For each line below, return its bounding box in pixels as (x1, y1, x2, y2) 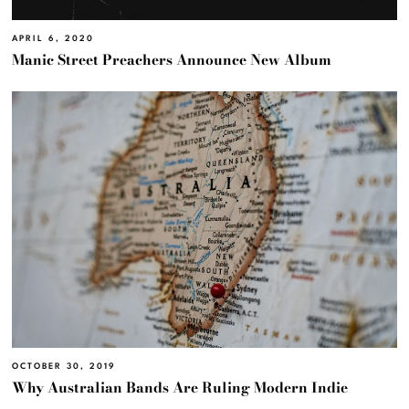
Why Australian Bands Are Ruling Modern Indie (12, 376, 349, 398)
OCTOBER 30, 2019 (12, 362, 117, 371)
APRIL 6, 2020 (12, 34, 95, 43)
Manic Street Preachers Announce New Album (12, 48, 332, 70)
